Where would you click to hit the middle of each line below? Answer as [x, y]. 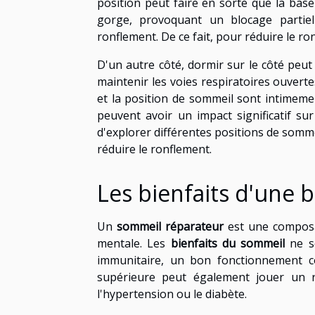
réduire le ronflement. [154, 149]
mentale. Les [134, 244]
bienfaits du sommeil [227, 244]
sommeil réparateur [170, 227]
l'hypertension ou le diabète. [172, 294]
